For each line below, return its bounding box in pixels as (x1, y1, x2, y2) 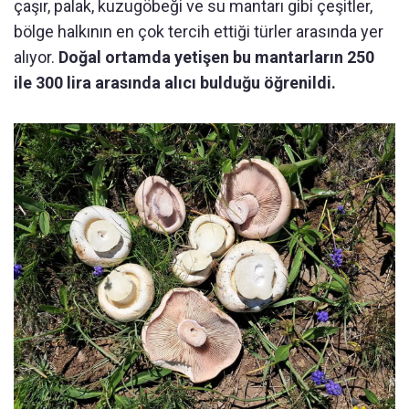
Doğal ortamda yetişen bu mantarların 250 (58, 47, 374, 68)
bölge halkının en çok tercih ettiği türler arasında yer (14, 22, 383, 42)
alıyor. (14, 47, 58, 68)
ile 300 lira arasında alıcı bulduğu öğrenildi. (14, 73, 336, 93)
